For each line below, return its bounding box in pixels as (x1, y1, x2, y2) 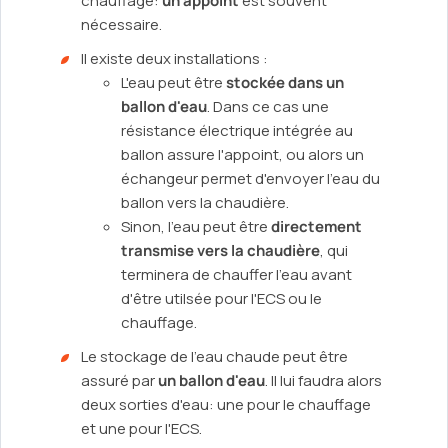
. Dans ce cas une (207, 96, 329, 118)
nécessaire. (81, 14, 162, 36)
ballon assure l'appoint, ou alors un (121, 144, 364, 166)
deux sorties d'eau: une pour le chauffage (81, 394, 371, 416)
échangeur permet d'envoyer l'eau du (121, 168, 380, 190)
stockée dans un (226, 72, 344, 94)
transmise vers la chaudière (121, 240, 320, 262)
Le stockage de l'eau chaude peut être (81, 346, 348, 368)
